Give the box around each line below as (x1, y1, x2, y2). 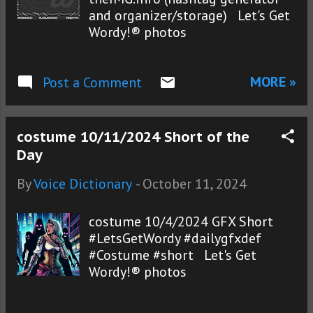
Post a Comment (43, 73, 142, 92)
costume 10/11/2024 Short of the (17, 128, 249, 147)
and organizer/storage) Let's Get (89, 6, 291, 25)
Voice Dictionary (34, 175, 132, 194)
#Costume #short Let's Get (89, 246, 257, 265)
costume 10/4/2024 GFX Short (89, 212, 274, 231)
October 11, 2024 (143, 175, 247, 194)
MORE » (250, 72, 296, 91)
